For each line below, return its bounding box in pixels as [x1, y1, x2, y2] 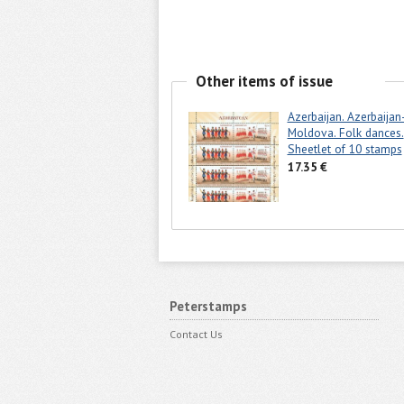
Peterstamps [169, 298, 247, 315]
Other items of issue [195, 70, 333, 91]
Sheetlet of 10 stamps [287, 141, 402, 158]
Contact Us [169, 327, 223, 341]
